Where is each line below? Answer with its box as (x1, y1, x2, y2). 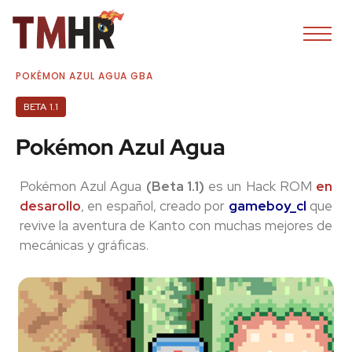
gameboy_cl (228, 197, 306, 215)
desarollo (20, 197, 81, 215)
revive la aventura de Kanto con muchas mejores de (20, 217, 332, 235)
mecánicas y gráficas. (20, 236, 148, 255)
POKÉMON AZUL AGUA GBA (16, 69, 153, 83)
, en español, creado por (81, 197, 229, 215)
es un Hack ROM (203, 178, 317, 196)
